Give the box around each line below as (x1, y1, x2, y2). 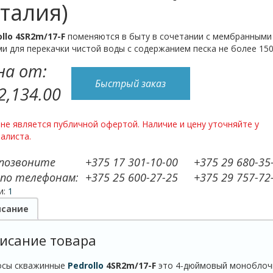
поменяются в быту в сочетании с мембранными (65, 30, 272, 43)
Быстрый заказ (95, 77, 166, 91)
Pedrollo (67, 260, 104, 272)
